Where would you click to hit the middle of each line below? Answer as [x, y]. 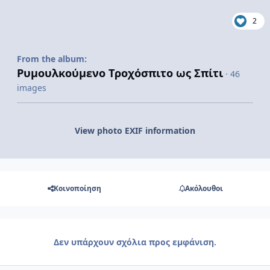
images [32, 88]
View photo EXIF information [135, 131]
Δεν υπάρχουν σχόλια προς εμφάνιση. [135, 242]
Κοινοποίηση [77, 189]
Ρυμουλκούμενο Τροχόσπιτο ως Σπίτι [120, 73]
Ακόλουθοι [204, 189]
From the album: [52, 59]
